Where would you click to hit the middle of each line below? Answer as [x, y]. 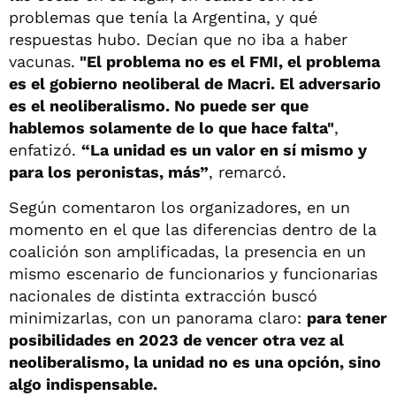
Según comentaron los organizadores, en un [179, 207]
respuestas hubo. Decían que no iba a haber [178, 39]
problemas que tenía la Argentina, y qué [163, 17]
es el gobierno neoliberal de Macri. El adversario [195, 83]
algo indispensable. [83, 384]
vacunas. [42, 61]
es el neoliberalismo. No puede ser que [159, 105]
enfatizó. [45, 149]
